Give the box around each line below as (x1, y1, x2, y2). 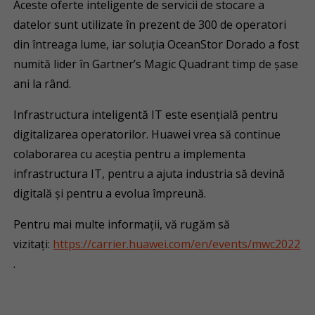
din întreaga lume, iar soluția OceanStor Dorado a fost (13, 37, 300, 52)
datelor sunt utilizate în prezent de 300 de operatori (13, 17, 287, 32)
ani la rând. (13, 76, 72, 91)
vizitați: (13, 236, 53, 252)
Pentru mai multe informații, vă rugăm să (13, 217, 231, 232)
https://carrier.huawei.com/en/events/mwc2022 (53, 236, 301, 252)
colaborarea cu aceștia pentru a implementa (13, 146, 246, 162)
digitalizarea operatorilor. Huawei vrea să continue (13, 127, 281, 142)
